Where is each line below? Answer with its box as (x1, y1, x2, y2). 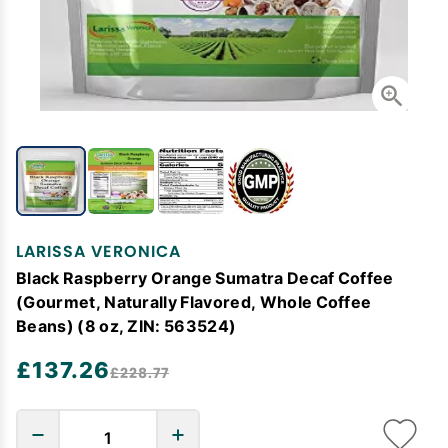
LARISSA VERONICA (16, 240, 181, 263)
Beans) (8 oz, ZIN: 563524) (16, 316, 237, 335)
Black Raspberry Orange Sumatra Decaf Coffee (16, 268, 394, 287)
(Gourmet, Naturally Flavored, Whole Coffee (16, 292, 372, 311)
